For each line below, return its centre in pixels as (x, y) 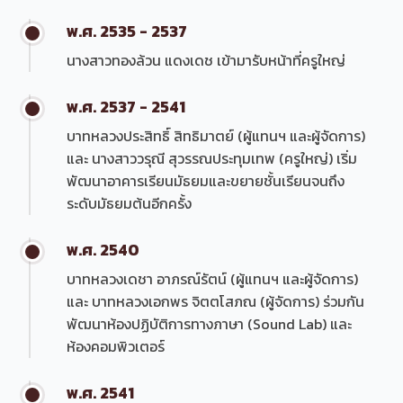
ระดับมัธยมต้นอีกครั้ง (130, 203)
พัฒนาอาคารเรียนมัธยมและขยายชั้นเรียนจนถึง (206, 180)
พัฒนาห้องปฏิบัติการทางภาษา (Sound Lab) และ (210, 323)
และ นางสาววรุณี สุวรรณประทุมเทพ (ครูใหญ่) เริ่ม (212, 158)
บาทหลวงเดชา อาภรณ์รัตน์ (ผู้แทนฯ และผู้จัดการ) (213, 278)
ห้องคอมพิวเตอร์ (116, 346)
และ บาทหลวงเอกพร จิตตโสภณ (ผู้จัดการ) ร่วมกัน (216, 301)
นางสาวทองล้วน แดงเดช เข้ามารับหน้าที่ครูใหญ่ (206, 60)
